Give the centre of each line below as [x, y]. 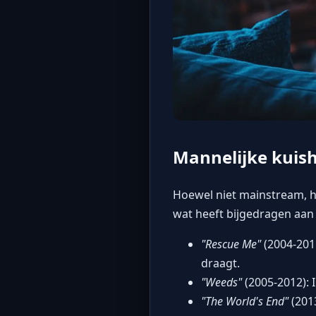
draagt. [220, 263]
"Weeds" [221, 282]
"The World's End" [245, 302]
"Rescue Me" [231, 244]
